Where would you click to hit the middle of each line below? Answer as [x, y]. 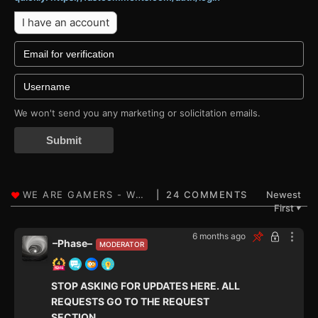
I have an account [66, 23]
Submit [64, 141]
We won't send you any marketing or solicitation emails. [137, 113]
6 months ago [219, 236]
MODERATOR [122, 245]
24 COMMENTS [207, 195]
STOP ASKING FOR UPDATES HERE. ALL [146, 286]
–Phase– [72, 243]
